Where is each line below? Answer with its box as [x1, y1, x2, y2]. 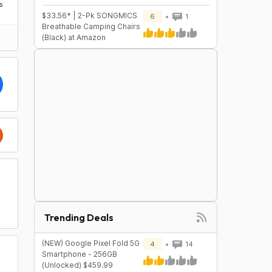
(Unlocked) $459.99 [41, 260, 113, 270]
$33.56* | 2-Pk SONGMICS [41, 11, 137, 20]
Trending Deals [44, 211, 114, 223]
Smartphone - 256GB [41, 250, 117, 259]
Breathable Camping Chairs [41, 22, 140, 31]
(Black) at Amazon [41, 33, 106, 42]
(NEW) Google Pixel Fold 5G [41, 239, 140, 248]
